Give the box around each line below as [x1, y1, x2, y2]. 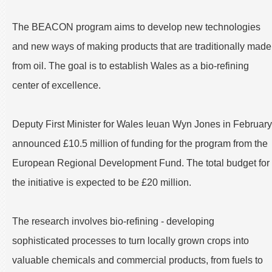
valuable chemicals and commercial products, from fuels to [12, 254, 263, 265]
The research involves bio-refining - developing [12, 216, 214, 226]
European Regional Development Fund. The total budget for [12, 157, 270, 168]
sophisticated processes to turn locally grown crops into [12, 235, 249, 246]
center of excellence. [12, 80, 101, 90]
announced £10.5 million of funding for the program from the [12, 138, 268, 149]
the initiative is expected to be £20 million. [12, 177, 191, 188]
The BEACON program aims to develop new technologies [12, 21, 260, 32]
